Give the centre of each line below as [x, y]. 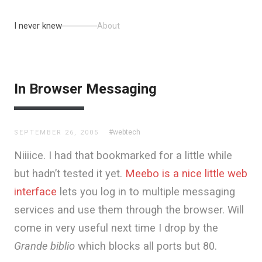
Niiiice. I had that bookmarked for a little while [123, 155]
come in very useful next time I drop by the [116, 228]
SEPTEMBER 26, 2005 [56, 132]
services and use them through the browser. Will [129, 210]
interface [35, 192]
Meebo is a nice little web [186, 173]
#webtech [125, 132]
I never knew [38, 26]
